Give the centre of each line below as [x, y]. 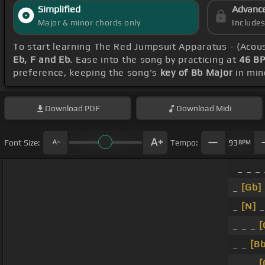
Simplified [59, 9]
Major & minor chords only [89, 23]
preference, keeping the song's [87, 73]
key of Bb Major [196, 73]
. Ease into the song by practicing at [155, 60]
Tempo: [184, 142]
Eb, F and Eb [42, 60]
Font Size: [22, 142]
